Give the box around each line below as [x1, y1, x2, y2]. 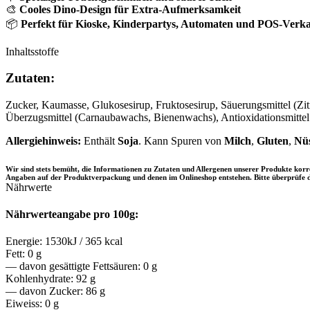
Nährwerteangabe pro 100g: [6, 208, 138, 221]
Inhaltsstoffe [6, 45, 59, 57]
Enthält [81, 134, 118, 147]
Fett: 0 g [6, 248, 42, 260]
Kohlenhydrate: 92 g [6, 273, 95, 285]
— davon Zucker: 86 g [6, 285, 105, 298]
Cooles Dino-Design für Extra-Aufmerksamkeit [19, 3, 241, 15]
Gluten [257, 134, 289, 147]
